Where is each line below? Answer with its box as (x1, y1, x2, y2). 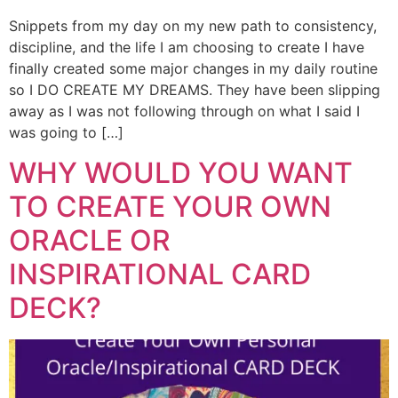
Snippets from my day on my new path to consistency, (9, 17, 377, 36)
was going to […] (9, 123, 123, 142)
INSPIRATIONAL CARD (9, 256, 311, 291)
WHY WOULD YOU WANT (9, 155, 353, 190)
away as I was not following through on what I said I (9, 102, 360, 121)
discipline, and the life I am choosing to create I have (9, 38, 364, 57)
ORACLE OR (9, 222, 171, 258)
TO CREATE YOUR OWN (9, 188, 331, 224)
